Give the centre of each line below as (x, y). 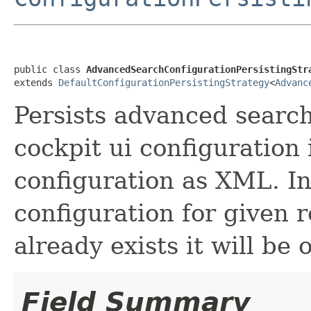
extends (36, 82)
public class (50, 69)
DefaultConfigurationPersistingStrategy (164, 82)
